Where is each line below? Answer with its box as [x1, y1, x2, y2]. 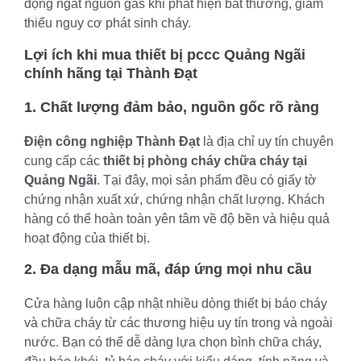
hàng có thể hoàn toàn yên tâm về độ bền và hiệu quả [24, 211, 330, 226]
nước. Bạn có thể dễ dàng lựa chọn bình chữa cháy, [24, 334, 322, 349]
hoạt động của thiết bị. [24, 230, 150, 245]
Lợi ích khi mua [24, 46, 135, 63]
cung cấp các [24, 153, 103, 168]
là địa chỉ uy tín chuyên [200, 134, 334, 148]
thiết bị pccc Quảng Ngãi [135, 46, 305, 63]
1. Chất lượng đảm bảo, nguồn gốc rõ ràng [24, 98, 319, 115]
